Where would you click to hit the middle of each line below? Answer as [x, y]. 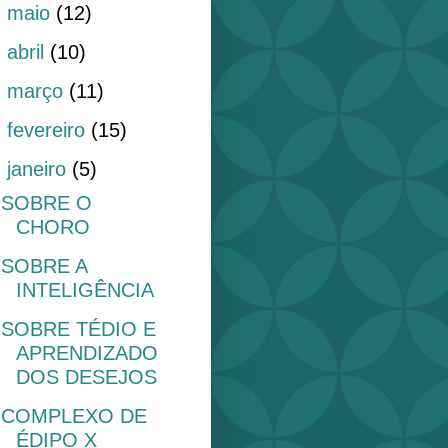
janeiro [39, 168]
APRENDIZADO [87, 352]
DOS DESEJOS [86, 376]
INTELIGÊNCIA [85, 289]
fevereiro [49, 129]
